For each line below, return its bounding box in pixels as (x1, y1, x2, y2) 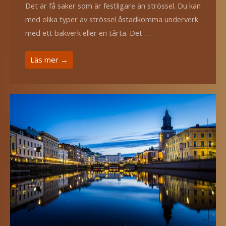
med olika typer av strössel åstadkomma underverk (25, 14, 198, 24)
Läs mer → (30, 54, 68, 65)
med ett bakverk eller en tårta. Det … (25, 27, 150, 38)
